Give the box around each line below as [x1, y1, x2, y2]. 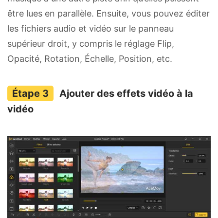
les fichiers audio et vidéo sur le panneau [7, 23, 174, 34]
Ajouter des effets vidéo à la [59, 87, 193, 99]
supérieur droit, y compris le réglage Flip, [7, 38, 174, 49]
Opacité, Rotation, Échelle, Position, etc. [7, 53, 172, 64]
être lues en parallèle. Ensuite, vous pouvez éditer [7, 8, 210, 18]
